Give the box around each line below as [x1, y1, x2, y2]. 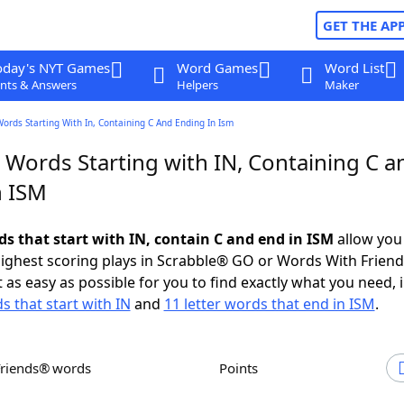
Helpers [176, 77, 218, 93]
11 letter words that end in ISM [163, 294, 375, 314]
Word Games [176, 59, 258, 77]
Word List [324, 59, 384, 77]
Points [227, 359, 258, 377]
